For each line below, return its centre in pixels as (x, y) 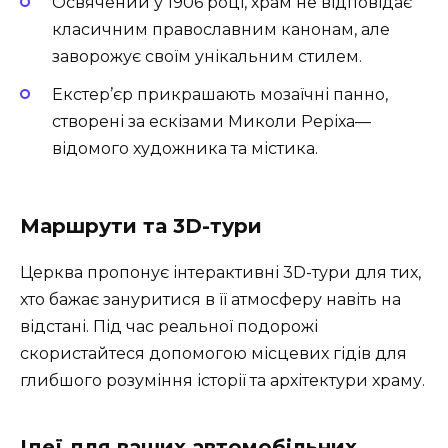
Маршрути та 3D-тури (141, 226)
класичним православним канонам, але (221, 29)
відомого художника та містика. (185, 148)
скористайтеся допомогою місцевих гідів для (213, 354)
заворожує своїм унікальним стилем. (207, 56)
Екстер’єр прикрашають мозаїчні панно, (220, 94)
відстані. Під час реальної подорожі (169, 327)
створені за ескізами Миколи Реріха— (211, 121)
